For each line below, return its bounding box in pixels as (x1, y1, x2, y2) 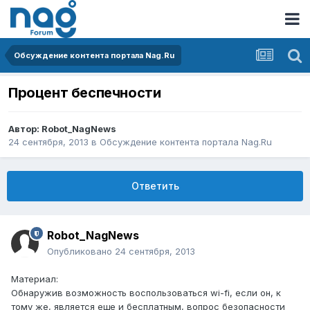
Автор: (8, 123, 42, 135)
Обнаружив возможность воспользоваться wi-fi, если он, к (11, 287, 281, 299)
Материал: (11, 273, 58, 285)
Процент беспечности (8, 84, 161, 102)
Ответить (131, 180, 179, 192)
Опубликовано (47, 246, 115, 257)
